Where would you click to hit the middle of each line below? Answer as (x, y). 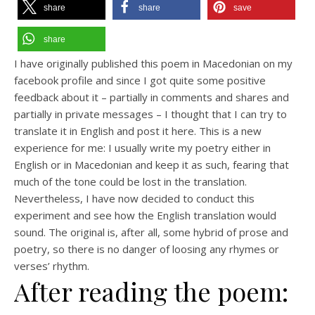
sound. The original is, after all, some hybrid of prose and (151, 232)
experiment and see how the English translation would (145, 216)
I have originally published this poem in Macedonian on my (153, 64)
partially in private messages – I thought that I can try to (150, 114)
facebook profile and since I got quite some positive (140, 81)
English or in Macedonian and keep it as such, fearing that (152, 165)
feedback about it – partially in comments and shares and (152, 97)
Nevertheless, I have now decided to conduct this (134, 199)
